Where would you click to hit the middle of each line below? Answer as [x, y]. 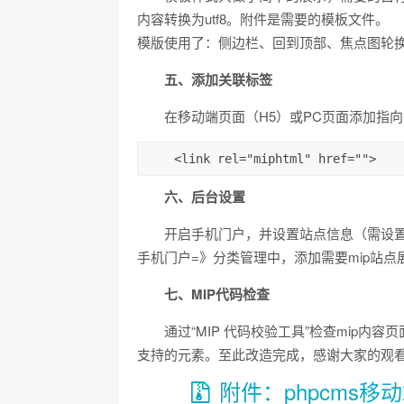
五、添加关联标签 [218, 79]
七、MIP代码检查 [217, 294]
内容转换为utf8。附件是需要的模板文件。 [263, 18]
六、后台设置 [205, 197]
